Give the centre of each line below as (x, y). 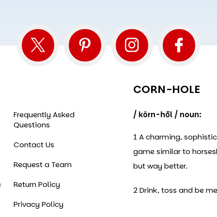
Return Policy (37, 184)
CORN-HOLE (167, 89)
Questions (32, 124)
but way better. (161, 166)
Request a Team (43, 164)
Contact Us (34, 144)
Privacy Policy (39, 204)
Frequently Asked (44, 114)
